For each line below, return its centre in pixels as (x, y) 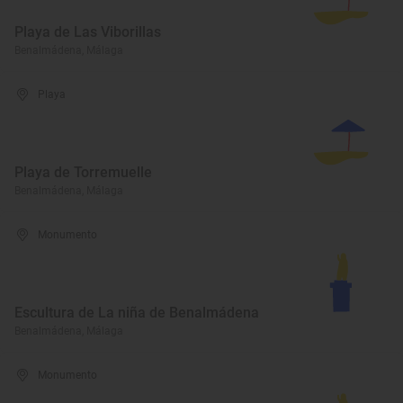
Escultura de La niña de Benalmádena (137, 313)
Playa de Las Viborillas (88, 32)
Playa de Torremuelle (83, 172)
